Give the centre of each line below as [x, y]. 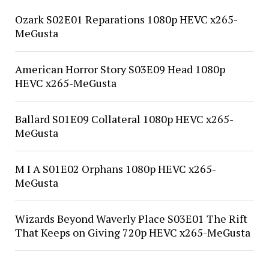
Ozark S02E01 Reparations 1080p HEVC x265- [126, 19]
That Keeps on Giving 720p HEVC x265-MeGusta [132, 232]
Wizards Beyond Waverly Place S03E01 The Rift [131, 219]
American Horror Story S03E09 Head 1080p [120, 69]
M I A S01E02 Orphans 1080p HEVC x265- [115, 169]
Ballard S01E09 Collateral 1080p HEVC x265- [124, 119]
